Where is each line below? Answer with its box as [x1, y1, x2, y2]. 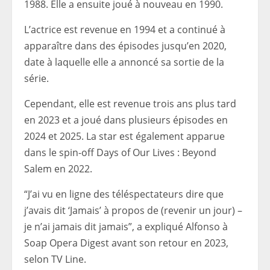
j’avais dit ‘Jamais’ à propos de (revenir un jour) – [24, 204, 242, 218]
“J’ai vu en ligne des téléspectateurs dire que [24, 187, 224, 201]
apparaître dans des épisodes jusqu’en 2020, [24, 39, 227, 53]
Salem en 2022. [24, 162, 92, 176]
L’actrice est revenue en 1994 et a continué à [24, 23, 225, 37]
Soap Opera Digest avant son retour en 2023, [24, 236, 228, 250]
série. [24, 72, 49, 86]
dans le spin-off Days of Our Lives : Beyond [24, 146, 216, 160]
